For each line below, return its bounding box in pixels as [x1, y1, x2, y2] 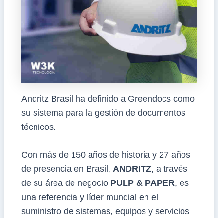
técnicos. [21, 122, 56, 132]
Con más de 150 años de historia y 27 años [21, 150, 190, 160]
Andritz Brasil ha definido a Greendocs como [21, 93, 195, 104]
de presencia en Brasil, [21, 164, 113, 174]
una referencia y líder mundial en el [21, 192, 158, 202]
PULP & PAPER [110, 178, 175, 188]
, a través [151, 164, 187, 174]
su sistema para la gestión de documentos [21, 108, 185, 118]
